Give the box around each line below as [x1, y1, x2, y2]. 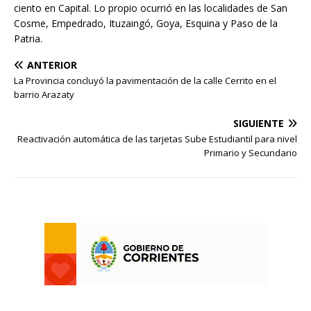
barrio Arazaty [14, 87, 74, 101]
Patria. [14, 31, 42, 45]
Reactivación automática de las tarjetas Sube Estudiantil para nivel [17, 132, 297, 145]
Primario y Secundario [204, 146, 297, 159]
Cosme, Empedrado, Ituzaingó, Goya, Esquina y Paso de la [14, 16, 278, 30]
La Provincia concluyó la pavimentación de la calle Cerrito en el [14, 74, 276, 87]
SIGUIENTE [233, 116, 284, 130]
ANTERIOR [27, 58, 77, 72]
